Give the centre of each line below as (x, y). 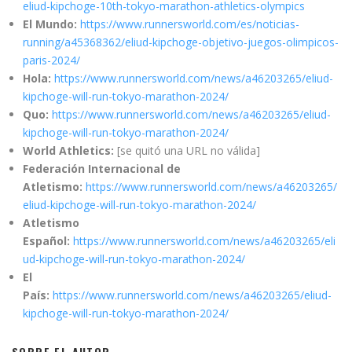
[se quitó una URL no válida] (187, 150)
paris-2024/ (51, 60)
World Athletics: (68, 150)
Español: (46, 240)
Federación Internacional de (102, 168)
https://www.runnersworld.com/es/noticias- (190, 24)
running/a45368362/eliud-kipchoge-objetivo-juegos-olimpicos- (181, 42)
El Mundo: (50, 24)
